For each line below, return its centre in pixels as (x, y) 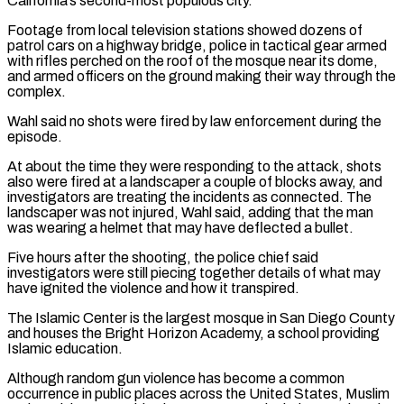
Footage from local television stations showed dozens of (185, 30)
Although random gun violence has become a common (176, 378)
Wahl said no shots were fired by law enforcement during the (194, 121)
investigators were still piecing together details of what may (194, 272)
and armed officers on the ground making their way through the (202, 76)
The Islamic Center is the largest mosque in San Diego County (201, 317)
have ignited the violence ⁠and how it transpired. (153, 288)
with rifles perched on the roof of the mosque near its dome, (193, 60)
